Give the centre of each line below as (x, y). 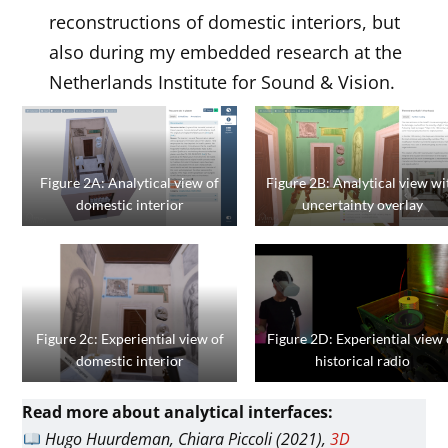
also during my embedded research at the (226, 51)
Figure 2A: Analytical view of (130, 183)
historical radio (363, 360)
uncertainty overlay (363, 205)
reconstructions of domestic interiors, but (225, 21)
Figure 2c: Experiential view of (129, 338)
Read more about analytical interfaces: (178, 412)
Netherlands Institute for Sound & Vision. (222, 81)
